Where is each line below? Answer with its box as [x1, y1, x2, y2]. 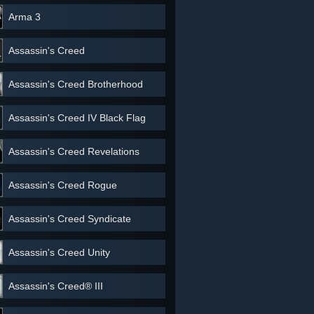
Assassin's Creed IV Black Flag [8, 112, 146, 123]
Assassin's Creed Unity [8, 247, 110, 258]
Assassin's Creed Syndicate [8, 213, 131, 224]
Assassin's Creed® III [8, 280, 103, 292]
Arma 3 [8, 11, 41, 22]
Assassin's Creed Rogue [8, 179, 117, 191]
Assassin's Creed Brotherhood [8, 78, 143, 90]
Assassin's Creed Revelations [8, 146, 139, 157]
